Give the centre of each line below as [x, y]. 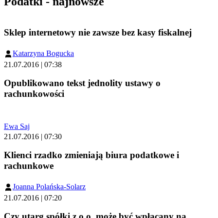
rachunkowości [34, 93]
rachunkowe [29, 166]
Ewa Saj [17, 127]
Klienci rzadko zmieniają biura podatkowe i [91, 155]
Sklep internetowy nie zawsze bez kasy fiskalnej [98, 32]
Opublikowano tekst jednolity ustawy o [82, 83]
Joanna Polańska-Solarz [49, 186]
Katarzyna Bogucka [43, 53]
